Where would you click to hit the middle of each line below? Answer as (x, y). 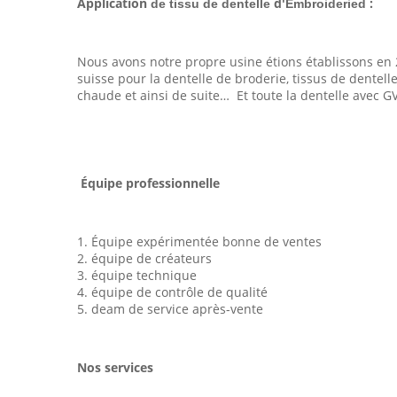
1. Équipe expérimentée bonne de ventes (199, 241)
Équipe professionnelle (150, 183)
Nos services (115, 367)
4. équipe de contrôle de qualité (172, 292)
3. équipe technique (137, 275)
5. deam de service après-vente (170, 309)
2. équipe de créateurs (144, 258)
